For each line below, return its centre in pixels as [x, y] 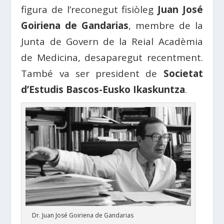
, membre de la [166, 25]
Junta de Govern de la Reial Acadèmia [112, 41]
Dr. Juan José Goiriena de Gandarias [83, 215]
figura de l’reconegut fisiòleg [89, 9]
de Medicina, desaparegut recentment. [112, 57]
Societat [183, 73]
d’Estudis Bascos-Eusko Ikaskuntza [103, 89]
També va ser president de [92, 73]
